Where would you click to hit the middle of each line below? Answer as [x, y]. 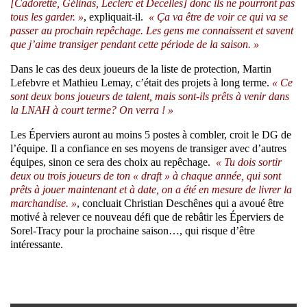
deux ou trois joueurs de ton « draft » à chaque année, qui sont [146, 175]
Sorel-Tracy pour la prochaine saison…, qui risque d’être [133, 230]
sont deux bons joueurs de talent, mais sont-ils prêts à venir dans [150, 96]
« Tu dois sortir [249, 162]
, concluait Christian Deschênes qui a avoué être [180, 203]
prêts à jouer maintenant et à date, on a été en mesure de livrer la [151, 189]
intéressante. [37, 244]
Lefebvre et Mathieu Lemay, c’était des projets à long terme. [141, 82]
